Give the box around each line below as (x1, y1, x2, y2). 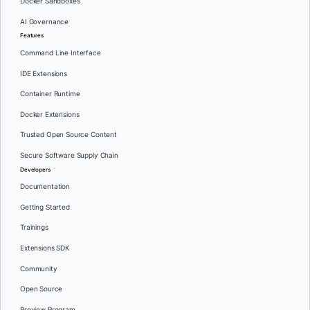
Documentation (20, 183, 71, 191)
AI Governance (20, 17, 69, 26)
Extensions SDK (20, 244, 70, 252)
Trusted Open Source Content (20, 131, 117, 139)
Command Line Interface (20, 49, 101, 57)
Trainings (20, 224, 48, 232)
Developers (20, 165, 51, 173)
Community (20, 264, 57, 273)
